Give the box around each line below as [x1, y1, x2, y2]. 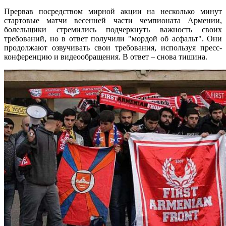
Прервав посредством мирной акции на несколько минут [4, 7, 222, 16]
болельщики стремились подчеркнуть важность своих [4, 25, 222, 34]
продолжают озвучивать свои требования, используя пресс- [4, 43, 222, 52]
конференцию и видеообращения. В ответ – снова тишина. [4, 52, 207, 62]
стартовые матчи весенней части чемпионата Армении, [4, 16, 222, 25]
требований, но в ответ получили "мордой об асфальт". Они [4, 34, 222, 43]
